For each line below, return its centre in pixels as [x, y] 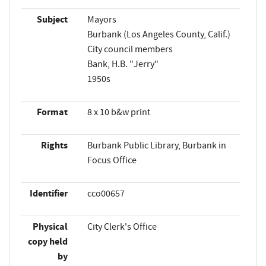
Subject [52, 19]
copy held [47, 241]
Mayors [102, 19]
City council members [130, 49]
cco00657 [106, 193]
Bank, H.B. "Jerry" [123, 64]
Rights [54, 145]
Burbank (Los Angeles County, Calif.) [159, 34]
